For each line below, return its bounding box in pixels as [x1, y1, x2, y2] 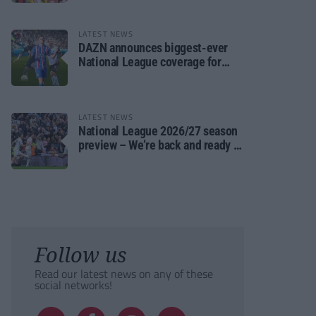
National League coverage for [78, 54, 221, 69]
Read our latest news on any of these [35, 265, 213, 282]
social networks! [35, 276, 112, 293]
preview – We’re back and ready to [78, 138, 243, 152]
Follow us [35, 241, 126, 268]
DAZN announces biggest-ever [78, 40, 229, 55]
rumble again [78, 152, 142, 166]
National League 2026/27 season [78, 123, 238, 138]
